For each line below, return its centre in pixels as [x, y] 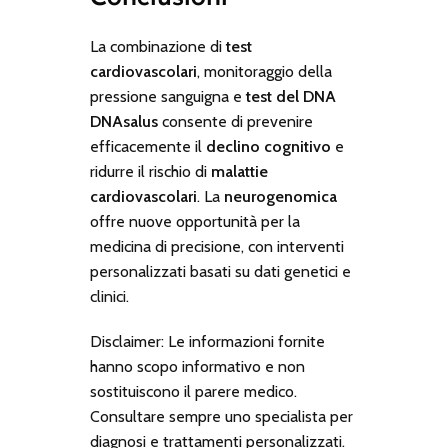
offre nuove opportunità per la [194, 222]
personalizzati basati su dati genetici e [220, 272]
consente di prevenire [235, 122]
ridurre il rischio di [150, 172]
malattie [239, 172]
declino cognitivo [268, 147]
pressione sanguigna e [167, 97]
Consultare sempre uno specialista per [221, 417]
